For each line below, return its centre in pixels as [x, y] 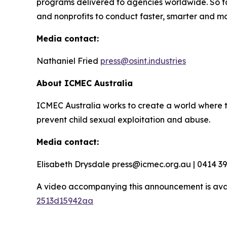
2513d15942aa [65, 201]
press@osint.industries [143, 61]
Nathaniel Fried [68, 61]
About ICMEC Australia [85, 83]
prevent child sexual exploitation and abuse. [123, 120]
